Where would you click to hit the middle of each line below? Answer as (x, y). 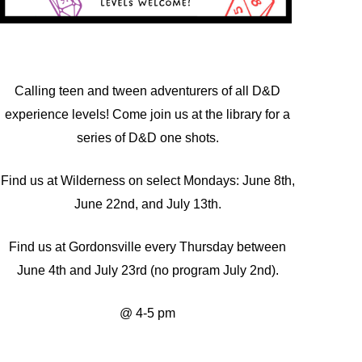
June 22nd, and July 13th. (147, 203)
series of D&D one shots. (147, 137)
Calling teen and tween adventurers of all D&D (148, 90)
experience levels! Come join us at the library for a (148, 114)
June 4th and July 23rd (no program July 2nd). (147, 270)
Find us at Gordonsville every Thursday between (148, 247)
